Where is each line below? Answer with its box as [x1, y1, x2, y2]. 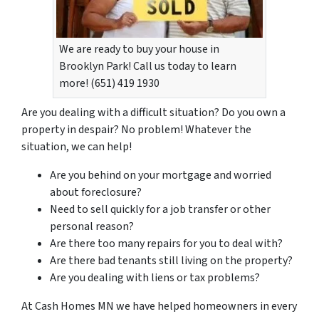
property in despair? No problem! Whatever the [21, 121, 251, 137]
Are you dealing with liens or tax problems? [50, 269, 260, 286]
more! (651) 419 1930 [59, 75, 159, 91]
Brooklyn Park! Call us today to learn [59, 58, 236, 74]
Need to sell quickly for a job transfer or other [50, 201, 271, 217]
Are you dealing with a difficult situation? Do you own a [21, 104, 286, 120]
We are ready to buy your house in [59, 41, 219, 57]
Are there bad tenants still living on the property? [50, 252, 293, 268]
